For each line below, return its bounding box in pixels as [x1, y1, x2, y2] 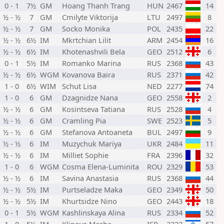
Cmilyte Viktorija [62, 12, 118, 22]
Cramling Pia [62, 115, 106, 125]
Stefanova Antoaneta [62, 127, 132, 137]
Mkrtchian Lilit [62, 35, 111, 45]
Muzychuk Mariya [62, 138, 121, 148]
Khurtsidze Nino [62, 196, 117, 206]
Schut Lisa [62, 81, 96, 91]
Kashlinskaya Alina [62, 207, 125, 217]
